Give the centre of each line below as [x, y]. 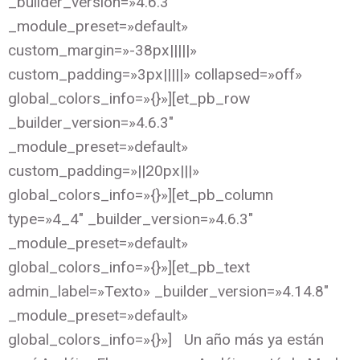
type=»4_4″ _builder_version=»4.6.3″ [131, 219]
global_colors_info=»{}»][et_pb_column [141, 194]
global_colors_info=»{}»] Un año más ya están [166, 339]
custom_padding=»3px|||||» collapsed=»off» [155, 74]
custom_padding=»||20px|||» [104, 170]
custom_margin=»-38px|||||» [102, 50]
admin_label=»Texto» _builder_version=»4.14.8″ [168, 291]
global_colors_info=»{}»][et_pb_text [129, 267]
